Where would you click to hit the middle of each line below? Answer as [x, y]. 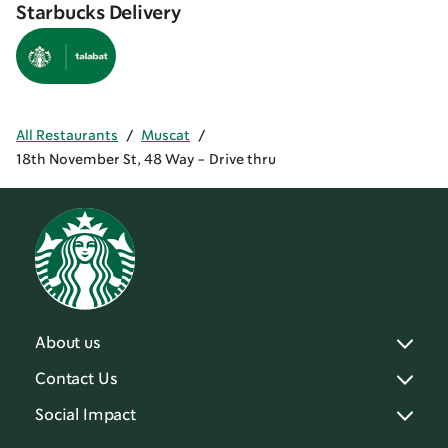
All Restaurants [67, 135]
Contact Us [76, 379]
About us [68, 343]
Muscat [165, 135]
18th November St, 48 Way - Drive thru [146, 159]
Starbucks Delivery [98, 13]
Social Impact [85, 415]
